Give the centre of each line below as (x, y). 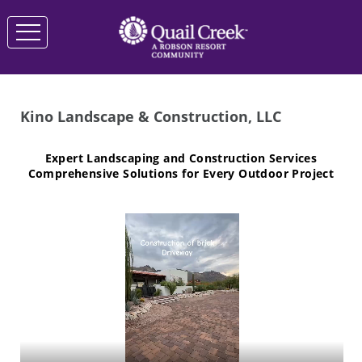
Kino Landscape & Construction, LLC (151, 117)
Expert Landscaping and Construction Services (181, 158)
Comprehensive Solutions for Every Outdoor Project (181, 174)
